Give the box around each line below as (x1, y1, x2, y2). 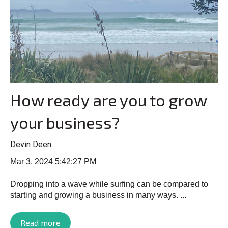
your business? (10, 112, 120, 132)
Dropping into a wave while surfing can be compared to (10, 179, 208, 188)
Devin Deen (10, 139, 51, 150)
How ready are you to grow (10, 90, 207, 110)
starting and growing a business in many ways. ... (10, 190, 186, 199)
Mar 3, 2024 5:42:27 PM (10, 157, 96, 166)
